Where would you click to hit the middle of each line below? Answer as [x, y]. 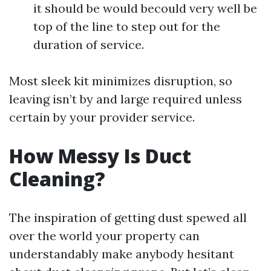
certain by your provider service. [102, 117]
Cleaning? [57, 178]
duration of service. [89, 44]
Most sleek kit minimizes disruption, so [121, 80]
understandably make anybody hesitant [122, 253]
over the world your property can [104, 235]
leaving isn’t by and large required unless [126, 99]
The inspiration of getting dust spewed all [128, 217]
